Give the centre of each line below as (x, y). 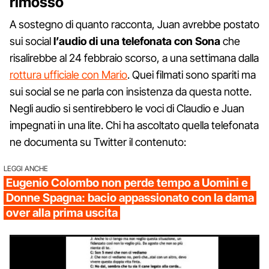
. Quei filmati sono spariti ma (192, 74)
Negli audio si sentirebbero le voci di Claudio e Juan (127, 108)
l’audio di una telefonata (113, 41)
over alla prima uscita (62, 213)
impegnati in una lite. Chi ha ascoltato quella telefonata (134, 125)
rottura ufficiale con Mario (68, 74)
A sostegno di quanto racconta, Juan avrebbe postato (134, 24)
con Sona (197, 41)
